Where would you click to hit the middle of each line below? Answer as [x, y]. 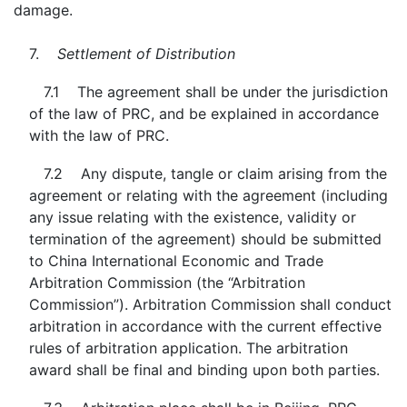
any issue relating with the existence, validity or [192, 217]
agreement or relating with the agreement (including [208, 195]
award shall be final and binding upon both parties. [204, 370]
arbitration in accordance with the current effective [205, 326]
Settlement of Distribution [146, 54]
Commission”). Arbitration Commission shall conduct [210, 304]
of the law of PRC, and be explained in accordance [203, 114]
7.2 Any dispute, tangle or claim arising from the [215, 174]
